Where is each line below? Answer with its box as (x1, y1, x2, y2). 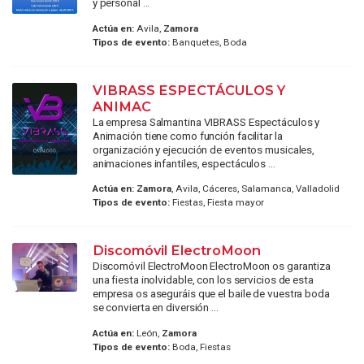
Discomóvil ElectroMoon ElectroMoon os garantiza (92, 259, 331, 273)
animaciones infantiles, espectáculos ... (92, 156, 275, 170)
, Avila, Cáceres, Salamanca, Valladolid (171, 183, 340, 195)
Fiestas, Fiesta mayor (169, 197, 264, 209)
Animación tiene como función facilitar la (92, 128, 283, 142)
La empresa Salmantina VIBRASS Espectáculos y (92, 115, 320, 128)
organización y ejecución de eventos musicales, (92, 142, 315, 156)
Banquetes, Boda (169, 36, 247, 48)
